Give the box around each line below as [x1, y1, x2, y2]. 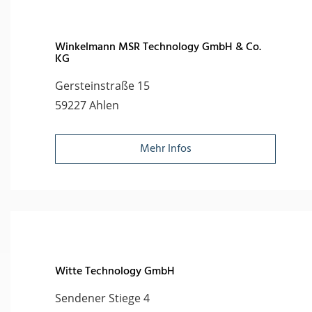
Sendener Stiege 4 [55, 290, 150, 306]
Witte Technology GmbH [55, 263, 175, 281]
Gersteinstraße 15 [55, 78, 150, 94]
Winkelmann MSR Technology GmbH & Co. [55, 38, 261, 57]
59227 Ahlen [55, 97, 119, 114]
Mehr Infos [139, 140, 192, 159]
